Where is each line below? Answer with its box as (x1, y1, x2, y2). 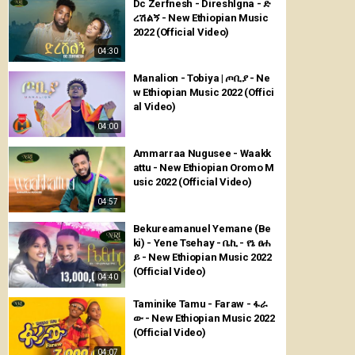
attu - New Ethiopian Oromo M (132, 162, 274, 174)
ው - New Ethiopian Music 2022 (132, 311, 275, 324)
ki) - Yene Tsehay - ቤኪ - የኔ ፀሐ (132, 236, 223, 249)
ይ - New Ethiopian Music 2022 (132, 250, 272, 263)
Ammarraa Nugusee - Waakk (132, 147, 234, 160)
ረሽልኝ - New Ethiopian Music (132, 11, 269, 24)
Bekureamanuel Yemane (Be (132, 222, 271, 235)
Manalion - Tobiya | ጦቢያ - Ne (132, 72, 270, 85)
